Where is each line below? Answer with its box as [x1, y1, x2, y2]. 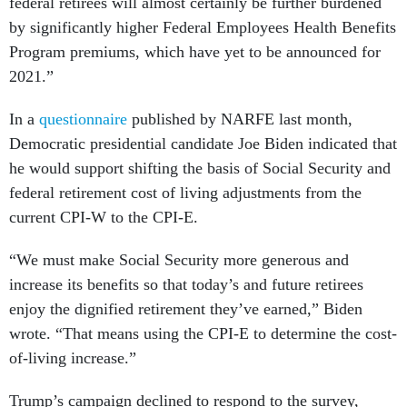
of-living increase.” [9, 349, 136, 367]
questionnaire [39, 110, 127, 128]
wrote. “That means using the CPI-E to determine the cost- [9, 324, 397, 342]
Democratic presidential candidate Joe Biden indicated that [9, 134, 397, 153]
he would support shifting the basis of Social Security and [9, 159, 391, 177]
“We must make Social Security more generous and [9, 251, 349, 269]
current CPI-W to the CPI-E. [9, 208, 198, 226]
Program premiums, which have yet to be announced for [9, 43, 381, 61]
